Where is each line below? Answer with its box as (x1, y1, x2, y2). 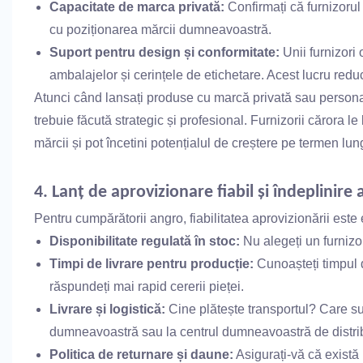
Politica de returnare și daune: (49, 347, 234, 361)
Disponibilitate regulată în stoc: (49, 233, 241, 248)
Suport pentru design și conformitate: (49, 45, 280, 59)
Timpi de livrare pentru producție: (49, 256, 254, 271)
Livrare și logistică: (49, 301, 166, 316)
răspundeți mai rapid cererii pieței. (49, 279, 245, 293)
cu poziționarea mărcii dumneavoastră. (49, 22, 272, 36)
